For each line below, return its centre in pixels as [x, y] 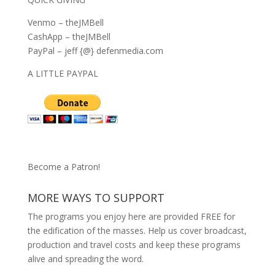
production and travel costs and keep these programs [134, 244]
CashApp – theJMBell [69, 36]
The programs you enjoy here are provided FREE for [131, 216]
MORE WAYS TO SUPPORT [96, 197]
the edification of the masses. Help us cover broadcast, [137, 230]
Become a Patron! [64, 166]
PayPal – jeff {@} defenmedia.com [95, 50]
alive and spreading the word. [85, 258]
